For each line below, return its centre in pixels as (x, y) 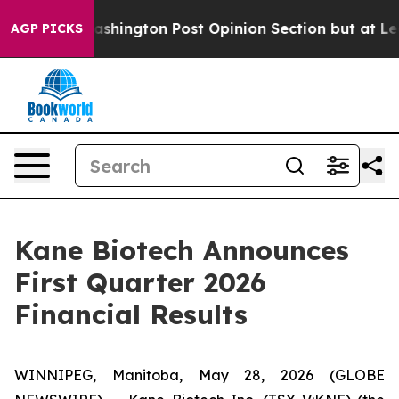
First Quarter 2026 (140, 282)
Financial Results (131, 314)
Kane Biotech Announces (182, 250)
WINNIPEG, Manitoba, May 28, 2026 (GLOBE (199, 375)
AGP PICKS (47, 28)
